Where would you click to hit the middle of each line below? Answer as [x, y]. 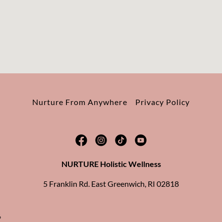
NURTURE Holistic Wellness [111, 164]
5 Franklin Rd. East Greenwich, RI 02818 [111, 184]
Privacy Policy [162, 102]
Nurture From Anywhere [80, 102]
